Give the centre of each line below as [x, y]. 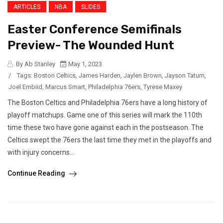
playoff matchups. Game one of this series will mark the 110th [105, 115]
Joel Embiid [25, 87]
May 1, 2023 [84, 64]
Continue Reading [37, 173]
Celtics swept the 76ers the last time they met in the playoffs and [110, 140]
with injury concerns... [41, 152]
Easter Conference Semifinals [95, 29]
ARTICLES [27, 7]
